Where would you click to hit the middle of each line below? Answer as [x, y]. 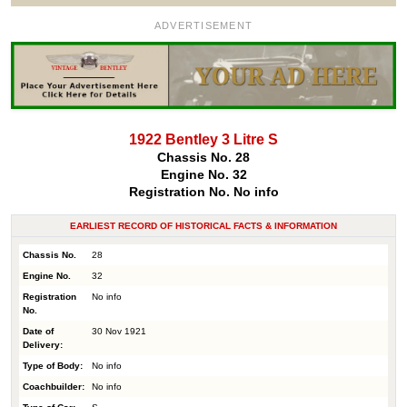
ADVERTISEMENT [203, 26]
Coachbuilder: [54, 386]
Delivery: [43, 344]
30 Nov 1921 [119, 331]
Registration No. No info [203, 191]
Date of [38, 331]
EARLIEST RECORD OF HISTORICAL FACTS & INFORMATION [203, 225]
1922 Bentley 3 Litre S [203, 139]
